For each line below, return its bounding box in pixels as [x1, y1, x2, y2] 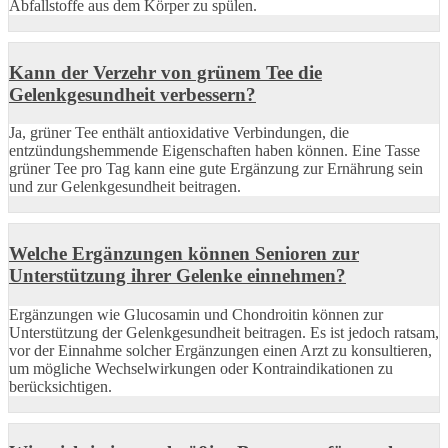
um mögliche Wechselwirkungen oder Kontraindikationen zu [9, 359, 393, 377]
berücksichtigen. [9, 377, 112, 395]
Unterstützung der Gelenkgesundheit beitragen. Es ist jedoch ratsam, [9, 323, 439, 341]
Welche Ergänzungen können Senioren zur [9, 243, 359, 264]
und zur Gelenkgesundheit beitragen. [9, 178, 241, 196]
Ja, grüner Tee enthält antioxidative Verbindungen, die [9, 124, 349, 142]
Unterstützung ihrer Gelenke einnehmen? [9, 265, 346, 286]
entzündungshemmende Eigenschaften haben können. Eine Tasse [9, 142, 420, 160]
